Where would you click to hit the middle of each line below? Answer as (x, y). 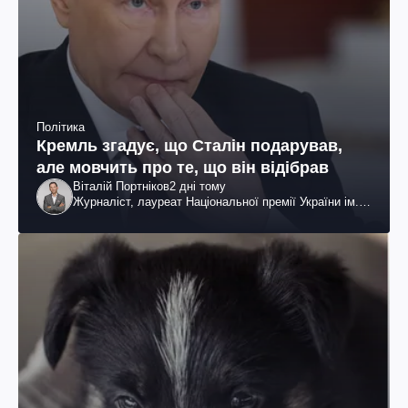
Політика (61, 127)
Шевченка (100, 218)
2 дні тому (198, 187)
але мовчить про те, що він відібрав (183, 168)
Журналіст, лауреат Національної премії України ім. (216, 202)
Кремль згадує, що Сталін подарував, (189, 146)
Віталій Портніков (121, 187)
